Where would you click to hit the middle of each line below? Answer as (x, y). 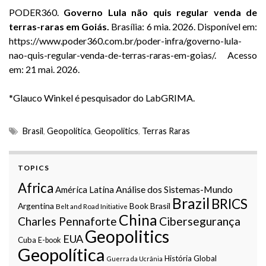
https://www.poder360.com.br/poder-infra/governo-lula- (125, 41)
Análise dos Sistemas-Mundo (174, 189)
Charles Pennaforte (67, 221)
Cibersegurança (200, 221)
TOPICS (34, 168)
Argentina (36, 206)
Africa (36, 188)
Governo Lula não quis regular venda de (161, 12)
